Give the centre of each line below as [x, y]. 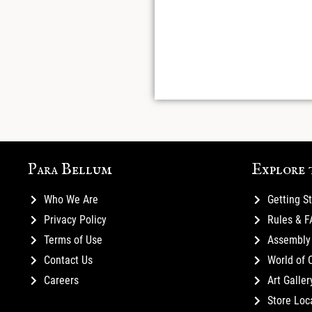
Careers [61, 280]
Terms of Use [73, 240]
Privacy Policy [75, 219]
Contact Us [68, 260]
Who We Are [71, 199]
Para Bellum [70, 170]
